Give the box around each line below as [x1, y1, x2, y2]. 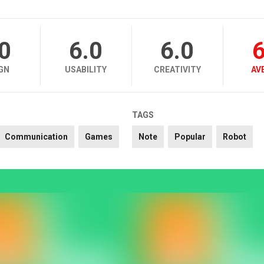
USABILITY [65, 65, 107, 75]
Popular [174, 132, 206, 142]
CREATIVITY [153, 65, 201, 75]
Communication [4, 132, 68, 142]
